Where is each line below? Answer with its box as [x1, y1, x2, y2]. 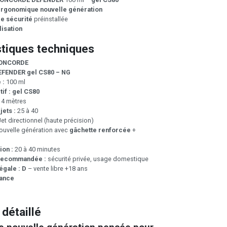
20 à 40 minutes [13, 145, 60, 154]
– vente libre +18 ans [26, 165, 88, 173]
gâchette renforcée [69, 126, 131, 134]
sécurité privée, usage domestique [46, 155, 148, 163]
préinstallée [32, 15, 68, 23]
